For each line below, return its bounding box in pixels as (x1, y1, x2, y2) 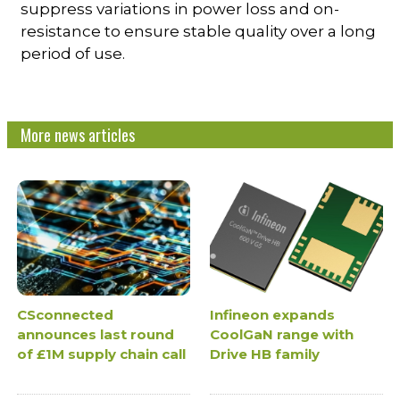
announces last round (17, 326, 175, 344)
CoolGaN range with (210, 326, 354, 344)
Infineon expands (210, 306, 335, 324)
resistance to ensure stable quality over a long (21, 22, 377, 41)
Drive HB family (210, 346, 320, 363)
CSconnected (17, 306, 114, 324)
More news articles (21, 123, 136, 147)
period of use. (21, 45, 126, 63)
